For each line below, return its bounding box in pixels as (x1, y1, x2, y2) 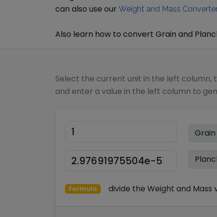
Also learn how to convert (55, 29, 155, 40)
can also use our (55, 3, 117, 15)
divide (108, 183, 132, 194)
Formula (68, 185, 97, 193)
